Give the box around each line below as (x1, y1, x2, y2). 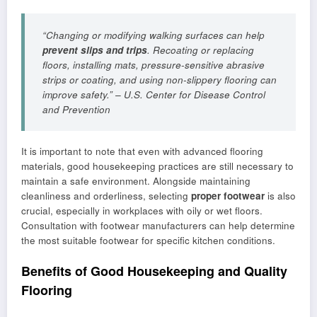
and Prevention (42, 102, 110, 116)
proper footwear (191, 189, 265, 203)
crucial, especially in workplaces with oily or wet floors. (21, 204, 263, 218)
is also (265, 189, 296, 203)
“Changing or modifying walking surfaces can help (42, 28, 265, 42)
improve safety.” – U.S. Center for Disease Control (42, 87, 265, 101)
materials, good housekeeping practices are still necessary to (21, 159, 294, 173)
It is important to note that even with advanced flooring (21, 144, 263, 158)
